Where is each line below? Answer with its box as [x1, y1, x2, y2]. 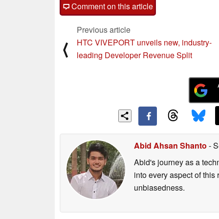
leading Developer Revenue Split [77, 49, 192, 61]
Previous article [77, 23, 131, 35]
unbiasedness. [134, 181, 185, 193]
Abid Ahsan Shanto [134, 139, 207, 151]
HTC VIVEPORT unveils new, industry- [77, 36, 212, 48]
